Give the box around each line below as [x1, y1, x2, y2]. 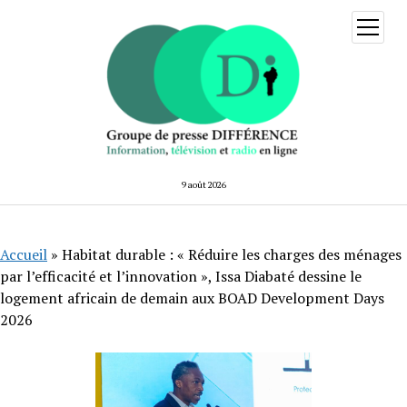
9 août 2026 [181, 178, 226, 191]
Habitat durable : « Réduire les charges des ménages [62, 243, 402, 264]
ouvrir [367, 18, 397, 32]
